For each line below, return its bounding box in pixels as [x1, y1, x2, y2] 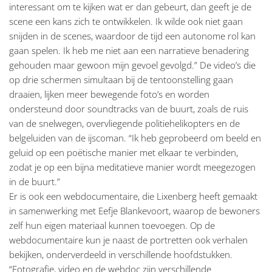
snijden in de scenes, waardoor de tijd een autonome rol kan [9, 30, 256, 42]
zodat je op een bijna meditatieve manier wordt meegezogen [9, 161, 256, 174]
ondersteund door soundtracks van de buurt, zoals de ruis [9, 103, 248, 115]
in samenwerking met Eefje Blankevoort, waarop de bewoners [9, 205, 260, 217]
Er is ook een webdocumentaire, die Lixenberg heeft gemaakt [9, 190, 257, 203]
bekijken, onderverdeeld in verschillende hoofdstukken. [9, 248, 233, 261]
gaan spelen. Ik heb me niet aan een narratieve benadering [9, 44, 249, 57]
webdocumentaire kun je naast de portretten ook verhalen [9, 234, 248, 246]
